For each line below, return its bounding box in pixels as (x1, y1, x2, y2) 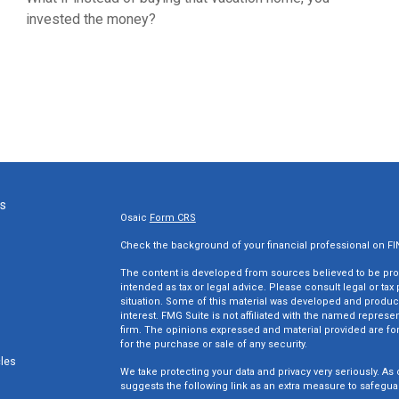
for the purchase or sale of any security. (119, 338, 307, 350)
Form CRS (149, 212, 196, 224)
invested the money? (25, 10, 156, 28)
